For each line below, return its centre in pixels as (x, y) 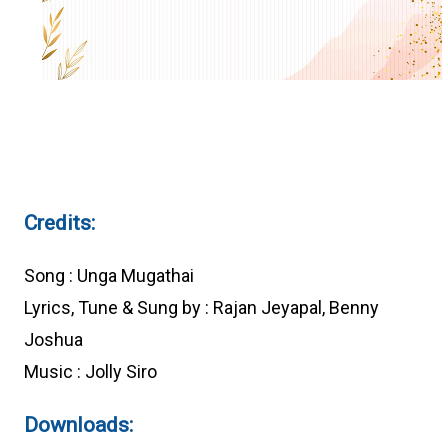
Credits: (59, 223)
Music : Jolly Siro (90, 372)
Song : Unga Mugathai (111, 276)
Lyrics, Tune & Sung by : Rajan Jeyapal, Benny (201, 308)
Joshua (53, 340)
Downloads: (78, 425)
